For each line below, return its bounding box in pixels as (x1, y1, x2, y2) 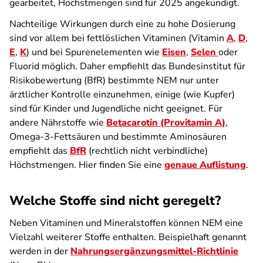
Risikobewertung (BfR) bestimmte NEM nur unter (9, 74, 219, 87)
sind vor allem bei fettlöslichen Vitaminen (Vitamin (9, 32, 227, 45)
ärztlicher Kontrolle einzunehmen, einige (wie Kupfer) (9, 88, 235, 101)
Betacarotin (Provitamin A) (106, 116, 225, 129)
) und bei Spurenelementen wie (26, 46, 162, 59)
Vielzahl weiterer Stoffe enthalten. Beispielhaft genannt (9, 231, 247, 244)
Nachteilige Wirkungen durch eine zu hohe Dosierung (9, 18, 235, 31)
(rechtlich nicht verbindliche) (86, 144, 208, 157)
